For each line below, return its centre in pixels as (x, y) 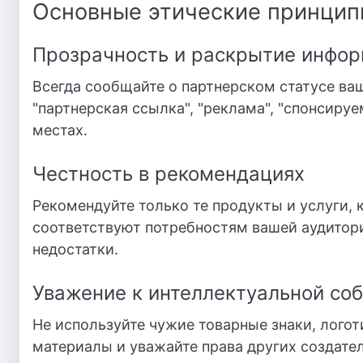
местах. (60, 130)
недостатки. (75, 249)
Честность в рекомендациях (169, 174)
